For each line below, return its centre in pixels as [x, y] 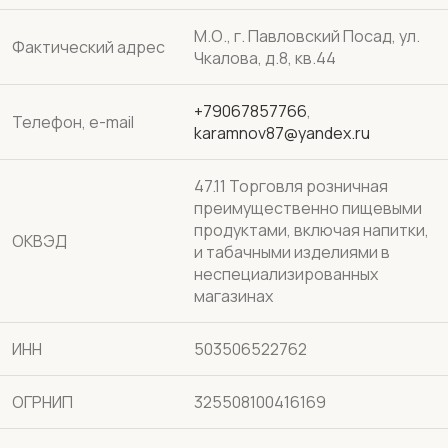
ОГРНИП [42, 402]
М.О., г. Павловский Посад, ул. [307, 36]
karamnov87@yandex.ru [282, 133]
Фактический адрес [88, 47]
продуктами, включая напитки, [311, 230]
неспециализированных [286, 274]
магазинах [233, 296]
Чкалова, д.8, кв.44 [265, 58]
